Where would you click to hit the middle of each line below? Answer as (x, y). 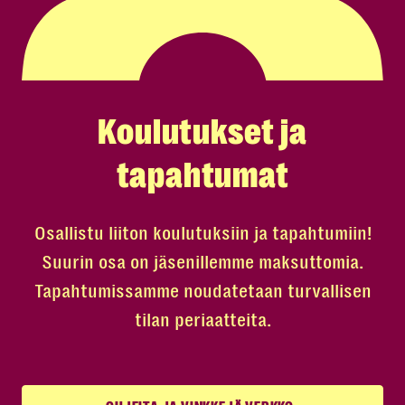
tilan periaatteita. (202, 320)
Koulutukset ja (202, 132)
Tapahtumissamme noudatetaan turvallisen (202, 291)
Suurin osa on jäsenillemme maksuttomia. (202, 262)
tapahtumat (202, 175)
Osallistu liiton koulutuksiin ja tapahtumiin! (202, 233)
